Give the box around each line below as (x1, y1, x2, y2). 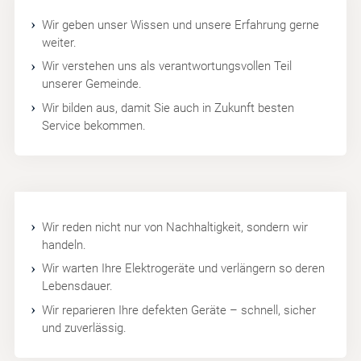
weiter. (41, 35, 77, 50)
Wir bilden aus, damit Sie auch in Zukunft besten (41, 100, 294, 115)
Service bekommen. (41, 118, 146, 133)
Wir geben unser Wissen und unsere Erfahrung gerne (41, 17, 319, 32)
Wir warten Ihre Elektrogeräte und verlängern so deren (41, 261, 325, 276)
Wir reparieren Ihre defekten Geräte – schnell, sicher (41, 302, 316, 317)
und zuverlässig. (41, 320, 127, 335)
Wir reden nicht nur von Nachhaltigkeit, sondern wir (41, 219, 308, 234)
